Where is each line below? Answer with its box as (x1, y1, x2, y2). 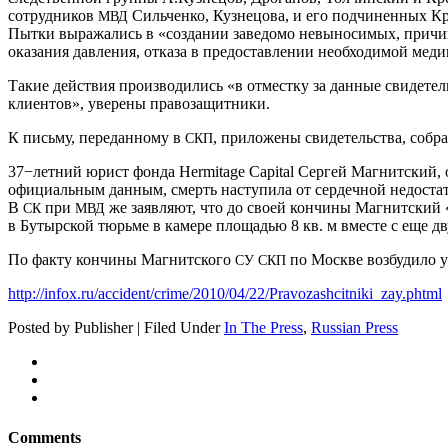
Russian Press (311, 319, 398, 337)
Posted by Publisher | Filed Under (8, 319, 224, 337)
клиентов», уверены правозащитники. (8, 95, 270, 113)
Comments (8, 428, 81, 446)
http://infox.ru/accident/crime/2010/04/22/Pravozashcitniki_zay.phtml (8, 285, 442, 303)
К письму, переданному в (8, 129, 185, 147)
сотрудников (8, 7, 98, 25)
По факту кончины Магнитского (8, 251, 235, 269)
